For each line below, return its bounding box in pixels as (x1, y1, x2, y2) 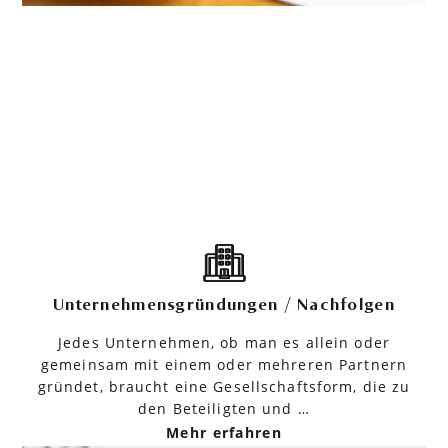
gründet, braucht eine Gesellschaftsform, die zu (37, 376, 411, 396)
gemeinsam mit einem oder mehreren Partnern (40, 354, 408, 374)
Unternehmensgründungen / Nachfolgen (53, 296, 395, 313)
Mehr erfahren (166, 422, 282, 442)
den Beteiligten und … (138, 398, 310, 418)
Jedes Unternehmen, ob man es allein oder (58, 332, 390, 352)
